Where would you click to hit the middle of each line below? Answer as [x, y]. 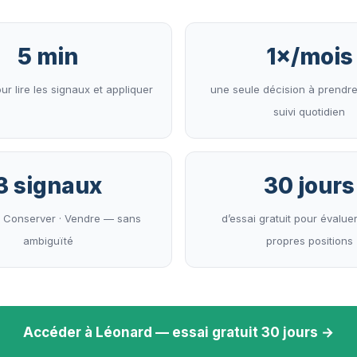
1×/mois [309, 57]
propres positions [309, 241]
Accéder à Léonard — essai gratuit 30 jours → [178, 333]
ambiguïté [48, 241]
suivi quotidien [309, 112]
